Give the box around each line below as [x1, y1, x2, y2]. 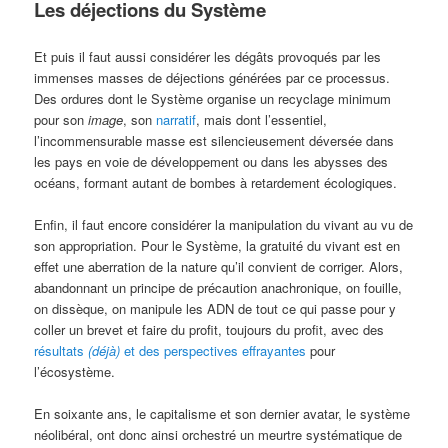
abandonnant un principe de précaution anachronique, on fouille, [34, 278, 403, 298]
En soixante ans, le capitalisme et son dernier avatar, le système [34, 404, 411, 424]
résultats [34, 341, 85, 361]
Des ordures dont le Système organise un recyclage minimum [34, 89, 392, 109]
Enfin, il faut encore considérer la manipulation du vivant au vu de [34, 215, 414, 235]
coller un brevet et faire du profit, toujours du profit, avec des [34, 320, 385, 340]
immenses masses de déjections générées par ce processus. [34, 68, 391, 88]
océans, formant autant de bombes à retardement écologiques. [34, 173, 398, 193]
